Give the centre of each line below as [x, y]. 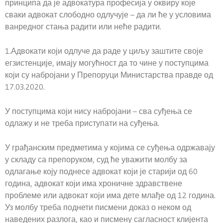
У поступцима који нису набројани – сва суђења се [99, 111]
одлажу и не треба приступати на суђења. [82, 123]
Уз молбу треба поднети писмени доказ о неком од [98, 207]
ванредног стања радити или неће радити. [83, 26]
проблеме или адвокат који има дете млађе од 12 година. [110, 195]
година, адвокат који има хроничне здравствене [94, 183]
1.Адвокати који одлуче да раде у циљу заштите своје [104, 51]
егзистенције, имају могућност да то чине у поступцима [107, 63]
